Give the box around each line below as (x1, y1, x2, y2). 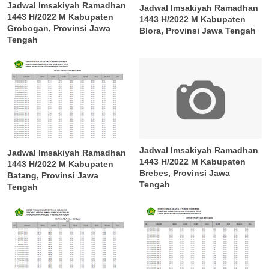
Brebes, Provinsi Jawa (139, 168, 231, 178)
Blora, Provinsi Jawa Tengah (139, 25, 256, 35)
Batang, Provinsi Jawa (7, 170, 98, 180)
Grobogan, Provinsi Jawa (7, 23, 110, 33)
